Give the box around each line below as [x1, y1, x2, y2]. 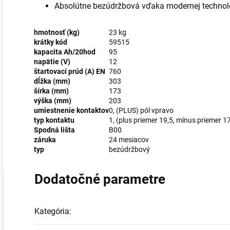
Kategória [34, 206, 69, 217]
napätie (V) [34, 57, 70, 66]
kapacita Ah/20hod [34, 48, 95, 56]
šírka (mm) [34, 87, 69, 95]
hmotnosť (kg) [34, 28, 80, 37]
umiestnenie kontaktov [34, 106, 109, 115]
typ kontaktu [34, 116, 74, 125]
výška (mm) [34, 97, 71, 105]
